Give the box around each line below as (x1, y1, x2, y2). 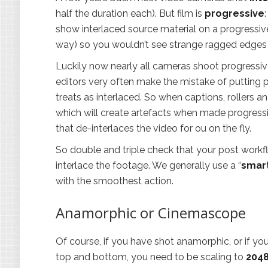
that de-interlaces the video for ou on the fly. (56, 123, 251, 134)
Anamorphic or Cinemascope (56, 203, 246, 223)
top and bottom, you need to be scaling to (56, 251, 246, 263)
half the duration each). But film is (56, 8, 205, 19)
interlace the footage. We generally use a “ (56, 160, 241, 171)
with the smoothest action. (56, 175, 173, 187)
